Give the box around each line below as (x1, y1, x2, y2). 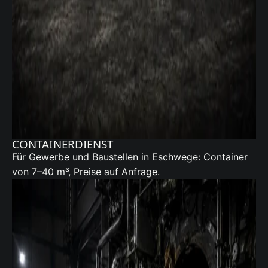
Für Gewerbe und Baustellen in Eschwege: (12, 151, 203, 163)
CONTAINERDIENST (12, 136, 114, 152)
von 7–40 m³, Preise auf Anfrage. (12, 166, 160, 178)
